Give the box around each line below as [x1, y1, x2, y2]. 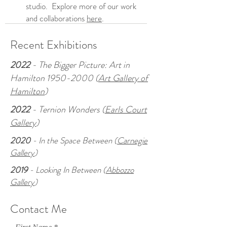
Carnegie [117, 134, 147, 146]
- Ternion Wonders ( [32, 103, 105, 116]
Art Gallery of [98, 71, 148, 85]
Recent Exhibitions [10, 36, 100, 53]
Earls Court [105, 103, 147, 116]
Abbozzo [106, 164, 134, 176]
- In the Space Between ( [32, 134, 117, 146]
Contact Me [10, 201, 67, 217]
